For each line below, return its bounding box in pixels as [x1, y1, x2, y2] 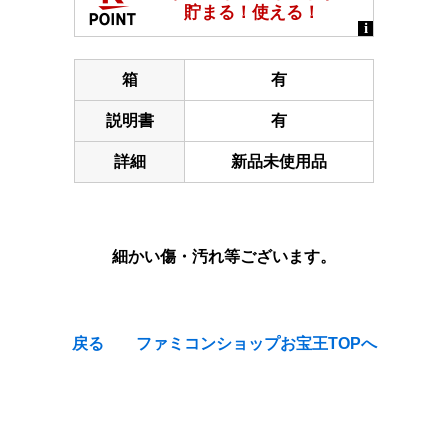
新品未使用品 [231, 153, 327, 171]
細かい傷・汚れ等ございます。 [112, 247, 336, 265]
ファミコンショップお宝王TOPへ [135, 334, 377, 352]
